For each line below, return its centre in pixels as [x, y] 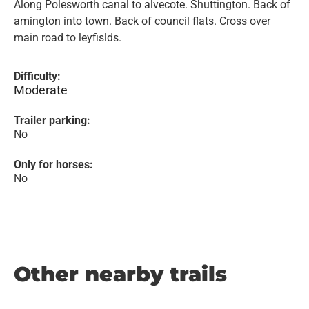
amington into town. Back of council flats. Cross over [142, 21]
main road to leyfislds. [68, 38]
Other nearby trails [120, 274]
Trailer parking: [52, 120]
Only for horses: [53, 165]
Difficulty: [37, 76]
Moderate [41, 90]
